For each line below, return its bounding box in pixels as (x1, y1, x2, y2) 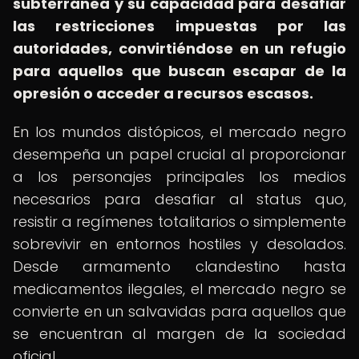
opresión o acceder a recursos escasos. (13, 83, 313, 103)
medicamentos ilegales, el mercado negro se (13, 279, 346, 299)
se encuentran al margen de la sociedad (13, 324, 346, 344)
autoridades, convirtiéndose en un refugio (13, 38, 346, 58)
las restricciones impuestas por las (13, 16, 346, 36)
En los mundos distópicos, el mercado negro (13, 122, 346, 142)
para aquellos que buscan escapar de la (13, 61, 346, 81)
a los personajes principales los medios (13, 167, 346, 187)
